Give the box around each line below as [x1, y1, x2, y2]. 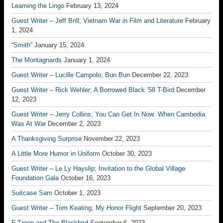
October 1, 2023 [54, 189, 101, 197]
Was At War [11, 120, 46, 127]
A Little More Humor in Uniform [11, 150, 100, 157]
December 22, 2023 [132, 71, 188, 79]
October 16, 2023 [61, 174, 111, 182]
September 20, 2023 [143, 204, 202, 212]
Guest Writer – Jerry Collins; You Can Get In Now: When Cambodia [11, 111, 205, 118]
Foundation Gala [11, 174, 59, 182]
